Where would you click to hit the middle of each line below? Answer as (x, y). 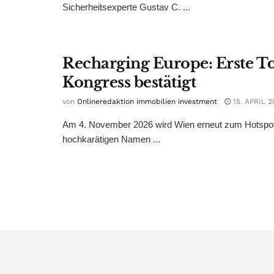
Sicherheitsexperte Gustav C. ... (126, 7)
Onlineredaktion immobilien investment (147, 101)
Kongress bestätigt (129, 82)
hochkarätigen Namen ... (111, 139)
